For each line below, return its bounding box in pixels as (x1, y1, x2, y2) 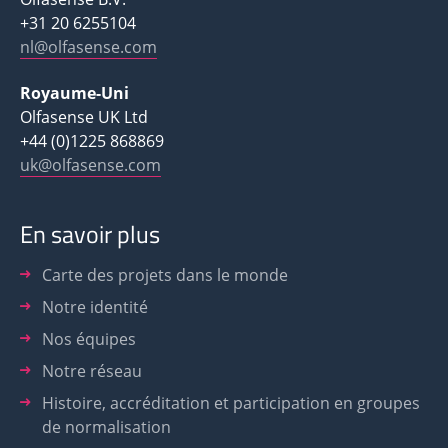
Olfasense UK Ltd (20, 106, 148, 129)
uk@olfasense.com (20, 154, 161, 177)
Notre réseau (42, 360, 142, 383)
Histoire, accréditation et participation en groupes (42, 392, 420, 415)
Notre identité (42, 296, 148, 319)
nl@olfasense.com (20, 36, 157, 59)
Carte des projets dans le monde (42, 264, 288, 287)
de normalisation (42, 416, 171, 439)
